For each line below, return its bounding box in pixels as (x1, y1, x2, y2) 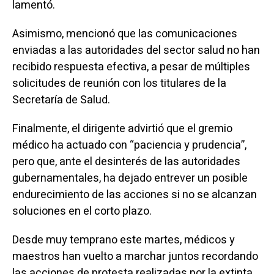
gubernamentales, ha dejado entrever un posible (12, 170, 248, 187)
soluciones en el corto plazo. (12, 203, 152, 220)
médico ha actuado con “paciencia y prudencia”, (12, 137, 246, 154)
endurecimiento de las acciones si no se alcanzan (12, 187, 257, 203)
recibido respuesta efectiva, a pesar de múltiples (12, 59, 250, 75)
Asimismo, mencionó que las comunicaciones (12, 26, 237, 42)
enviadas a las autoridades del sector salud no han (12, 42, 260, 59)
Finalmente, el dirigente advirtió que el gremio (12, 120, 232, 137)
